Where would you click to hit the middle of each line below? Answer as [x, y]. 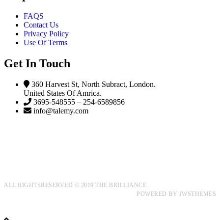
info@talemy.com [60, 111]
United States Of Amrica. [63, 93]
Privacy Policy [46, 34]
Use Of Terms [45, 43]
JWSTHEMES [197, 194]
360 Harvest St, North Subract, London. [93, 84]
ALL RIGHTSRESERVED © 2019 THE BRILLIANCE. [76, 185]
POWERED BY [158, 194]
